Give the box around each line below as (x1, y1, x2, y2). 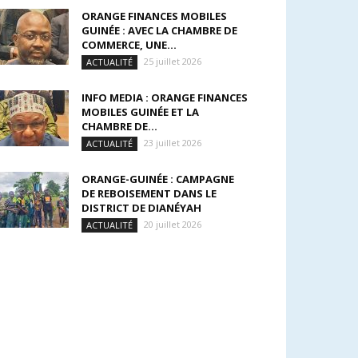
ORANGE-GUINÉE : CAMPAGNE (82, 172, 234, 186)
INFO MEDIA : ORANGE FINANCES (82, 90, 248, 105)
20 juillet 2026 (144, 218, 201, 230)
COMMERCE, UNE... (82, 38, 177, 52)
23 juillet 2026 (144, 137, 201, 149)
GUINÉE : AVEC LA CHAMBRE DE (82, 23, 237, 38)
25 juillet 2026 (144, 55, 201, 67)
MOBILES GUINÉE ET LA (82, 105, 199, 119)
